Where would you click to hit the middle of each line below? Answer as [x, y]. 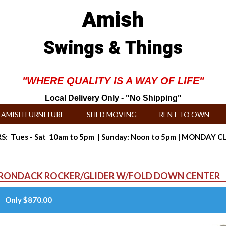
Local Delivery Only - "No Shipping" [113, 98]
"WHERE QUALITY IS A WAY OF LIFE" [113, 81]
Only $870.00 [29, 200]
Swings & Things [113, 48]
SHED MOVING [112, 114]
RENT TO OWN [184, 114]
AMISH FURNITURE [33, 114]
